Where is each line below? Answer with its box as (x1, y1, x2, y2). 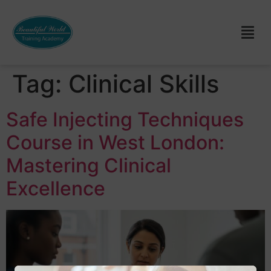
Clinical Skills (68, 69, 219, 99)
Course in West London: (6, 131, 224, 155)
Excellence (6, 177, 105, 201)
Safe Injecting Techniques (6, 108, 244, 132)
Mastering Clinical (6, 154, 171, 178)
